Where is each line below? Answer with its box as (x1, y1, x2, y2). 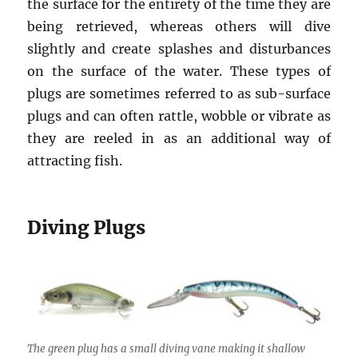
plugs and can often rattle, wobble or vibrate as (27, 108, 331, 125)
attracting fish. (27, 153, 123, 169)
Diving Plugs (27, 216, 146, 240)
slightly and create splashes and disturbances (27, 41, 331, 58)
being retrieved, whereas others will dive (27, 18, 331, 35)
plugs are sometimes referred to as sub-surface (27, 86, 331, 102)
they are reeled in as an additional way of (27, 130, 331, 147)
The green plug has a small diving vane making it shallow (27, 342, 306, 356)
